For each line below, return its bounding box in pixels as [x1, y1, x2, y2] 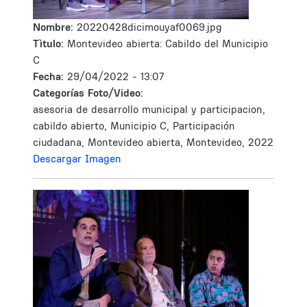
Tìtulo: [33, 37, 64, 50]
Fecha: [33, 70, 67, 83]
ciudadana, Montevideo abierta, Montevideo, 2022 [33, 136, 273, 149]
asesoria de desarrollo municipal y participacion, [33, 103, 265, 116]
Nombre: [33, 21, 77, 34]
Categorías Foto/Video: [33, 86, 143, 99]
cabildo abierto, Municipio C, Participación [33, 119, 235, 132]
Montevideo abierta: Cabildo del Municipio [67, 37, 268, 50]
